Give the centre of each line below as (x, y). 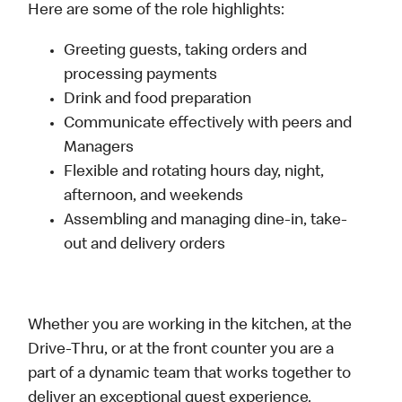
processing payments (141, 76)
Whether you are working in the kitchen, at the (190, 326)
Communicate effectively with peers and (208, 124)
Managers (99, 149)
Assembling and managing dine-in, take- (206, 221)
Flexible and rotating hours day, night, (194, 173)
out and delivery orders (145, 245)
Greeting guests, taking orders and (186, 52)
